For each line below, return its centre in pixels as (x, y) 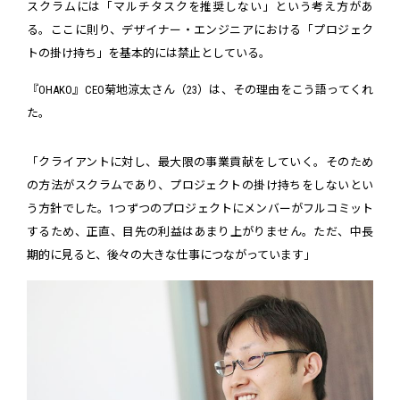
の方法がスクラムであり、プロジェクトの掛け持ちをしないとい (200, 186)
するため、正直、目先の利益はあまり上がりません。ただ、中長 (200, 232)
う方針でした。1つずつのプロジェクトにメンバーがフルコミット (200, 209)
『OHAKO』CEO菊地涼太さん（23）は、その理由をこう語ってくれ (200, 90)
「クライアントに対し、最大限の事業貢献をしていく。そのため (200, 162)
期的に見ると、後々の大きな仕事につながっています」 (171, 255)
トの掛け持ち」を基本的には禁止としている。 (149, 54)
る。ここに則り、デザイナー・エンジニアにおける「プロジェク (200, 30)
